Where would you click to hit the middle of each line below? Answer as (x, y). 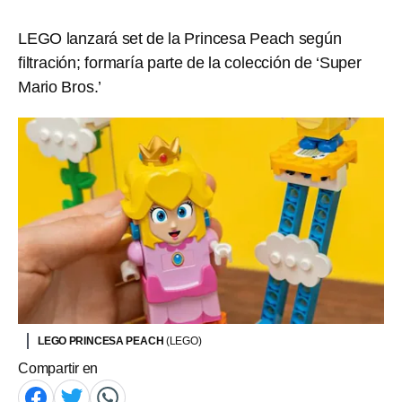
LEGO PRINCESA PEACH (102, 341)
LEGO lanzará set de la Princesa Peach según (180, 39)
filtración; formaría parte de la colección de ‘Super (190, 63)
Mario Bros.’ (60, 87)
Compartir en (58, 368)
